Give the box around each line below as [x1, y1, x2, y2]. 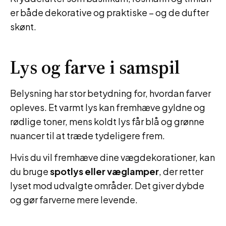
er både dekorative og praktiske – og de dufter [10, 7, 209, 18]
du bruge [10, 165, 50, 177]
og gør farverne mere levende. [10, 194, 138, 205]
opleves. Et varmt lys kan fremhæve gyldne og [10, 101, 205, 113]
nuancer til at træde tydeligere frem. [10, 130, 165, 141]
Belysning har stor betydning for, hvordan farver [10, 87, 211, 99]
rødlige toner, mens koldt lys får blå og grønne [10, 116, 204, 127]
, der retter [159, 165, 203, 177]
